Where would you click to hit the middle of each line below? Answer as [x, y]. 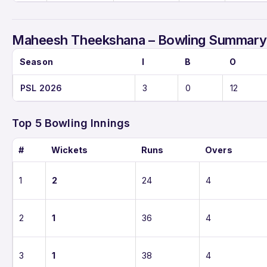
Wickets [70, 150]
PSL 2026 [41, 88]
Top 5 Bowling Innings [71, 123]
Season [36, 61]
